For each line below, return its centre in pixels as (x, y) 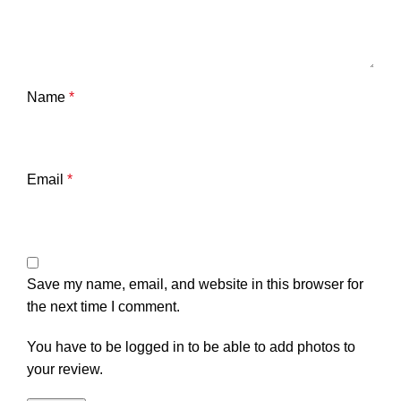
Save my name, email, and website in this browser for (195, 284)
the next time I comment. (103, 306)
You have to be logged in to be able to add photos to (191, 346)
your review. (65, 369)
